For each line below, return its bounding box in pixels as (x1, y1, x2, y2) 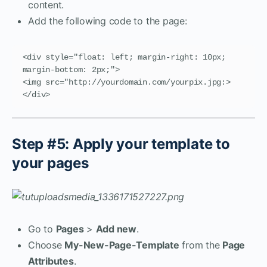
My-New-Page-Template (64, 238, 179, 251)
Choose (28, 238, 65, 251)
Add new (95, 222, 136, 235)
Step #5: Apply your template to (12, 135, 230, 153)
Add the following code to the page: (28, 14, 187, 27)
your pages (12, 154, 89, 172)
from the (179, 238, 223, 251)
